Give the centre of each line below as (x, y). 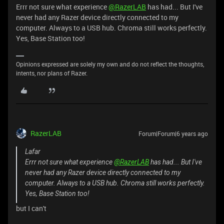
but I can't (31, 208)
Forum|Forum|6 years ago (173, 133)
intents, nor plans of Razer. (52, 73)
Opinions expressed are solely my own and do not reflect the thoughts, (110, 64)
